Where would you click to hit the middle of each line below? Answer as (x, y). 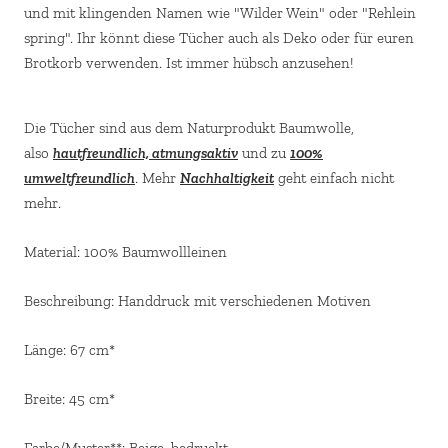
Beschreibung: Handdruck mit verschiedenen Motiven (197, 300)
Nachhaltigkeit (227, 177)
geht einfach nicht (334, 177)
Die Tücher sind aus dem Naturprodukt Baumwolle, (189, 127)
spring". (50, 37)
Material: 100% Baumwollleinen (125, 251)
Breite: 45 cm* (69, 398)
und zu (264, 152)
